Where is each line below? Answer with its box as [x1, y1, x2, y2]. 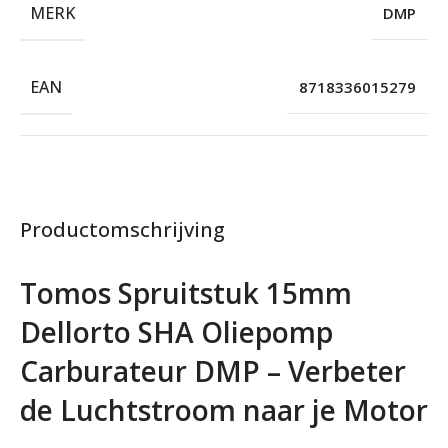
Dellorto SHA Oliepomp [20, 313, 333, 352]
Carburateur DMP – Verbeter [20, 352, 406, 391]
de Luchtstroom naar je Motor [20, 391, 428, 430]
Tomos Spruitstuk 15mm [20, 274, 352, 313]
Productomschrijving [20, 216, 225, 244]
